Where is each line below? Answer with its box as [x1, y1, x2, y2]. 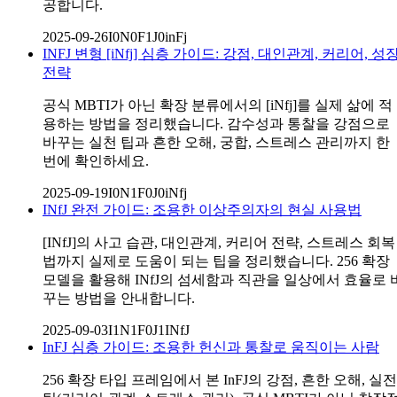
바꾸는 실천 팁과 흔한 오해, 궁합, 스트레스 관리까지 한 [43, 134, 390, 150]
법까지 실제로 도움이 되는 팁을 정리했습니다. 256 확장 [43, 253, 390, 269]
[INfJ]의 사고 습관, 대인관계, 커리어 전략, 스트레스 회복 [43, 234, 395, 250]
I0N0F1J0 [108, 28, 165, 44]
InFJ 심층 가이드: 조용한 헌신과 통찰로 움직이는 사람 [43, 339, 379, 354]
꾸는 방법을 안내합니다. [43, 290, 195, 306]
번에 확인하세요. [43, 152, 149, 168]
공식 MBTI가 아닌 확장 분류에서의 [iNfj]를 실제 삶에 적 [43, 97, 393, 113]
